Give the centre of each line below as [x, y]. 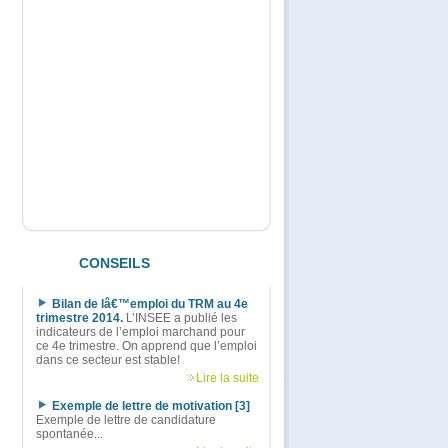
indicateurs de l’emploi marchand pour [140, 332]
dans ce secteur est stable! [108, 360]
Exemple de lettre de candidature [126, 420]
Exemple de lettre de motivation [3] [151, 406]
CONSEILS [114, 263]
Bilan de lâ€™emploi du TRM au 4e [150, 304]
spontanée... [69, 434]
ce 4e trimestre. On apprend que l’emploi [146, 346]
